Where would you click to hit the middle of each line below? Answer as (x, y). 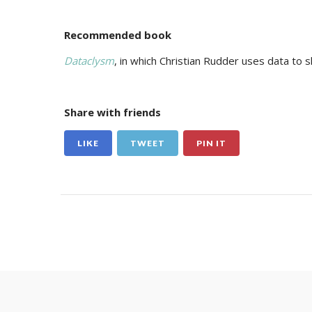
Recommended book (118, 35)
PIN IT (211, 143)
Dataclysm (89, 61)
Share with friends (112, 112)
